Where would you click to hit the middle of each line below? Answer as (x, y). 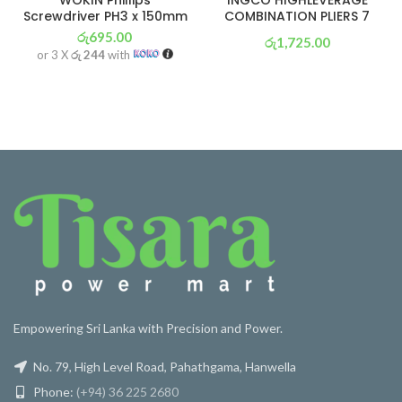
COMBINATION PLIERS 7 (297, 16)
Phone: (53, 391)
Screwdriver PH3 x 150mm (105, 16)
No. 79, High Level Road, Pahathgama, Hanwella (163, 366)
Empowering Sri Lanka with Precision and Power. (148, 328)
